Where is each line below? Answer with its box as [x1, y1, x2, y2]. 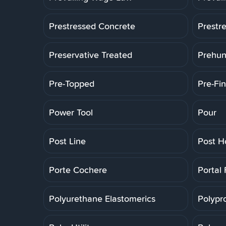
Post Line [49, 134, 86, 147]
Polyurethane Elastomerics [49, 192, 155, 205]
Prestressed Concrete [49, 19, 135, 32]
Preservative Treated [49, 48, 132, 61]
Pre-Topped [49, 77, 94, 90]
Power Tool [49, 105, 93, 119]
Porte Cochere [49, 163, 107, 176]
